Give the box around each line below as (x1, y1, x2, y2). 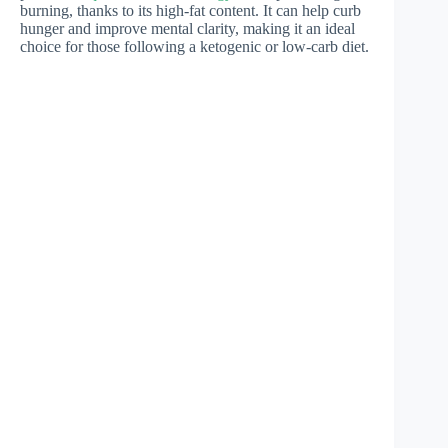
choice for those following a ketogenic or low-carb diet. (20, 38, 369, 56)
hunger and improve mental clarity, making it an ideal (20, 20, 355, 38)
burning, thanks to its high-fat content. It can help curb (20, 2, 361, 20)
